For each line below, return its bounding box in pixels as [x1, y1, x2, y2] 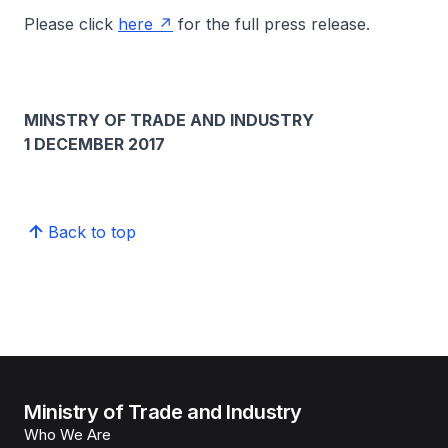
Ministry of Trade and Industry [24, 400, 302, 424]
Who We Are [24, 425, 111, 444]
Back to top [48, 222, 136, 242]
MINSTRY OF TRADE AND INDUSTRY [24, 110, 314, 130]
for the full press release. [173, 14, 370, 34]
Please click [24, 14, 118, 34]
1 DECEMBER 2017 [24, 134, 165, 154]
